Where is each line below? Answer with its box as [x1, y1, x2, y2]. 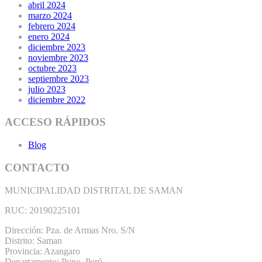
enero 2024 [28, 31, 70, 42]
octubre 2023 [28, 63, 77, 73]
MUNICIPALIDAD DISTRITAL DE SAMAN [5, 185, 183, 195]
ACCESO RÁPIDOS [5, 116, 106, 129]
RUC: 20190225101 [5, 205, 81, 215]
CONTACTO [5, 161, 70, 174]
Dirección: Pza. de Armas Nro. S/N [5, 225, 135, 235]
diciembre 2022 [28, 94, 85, 105]
